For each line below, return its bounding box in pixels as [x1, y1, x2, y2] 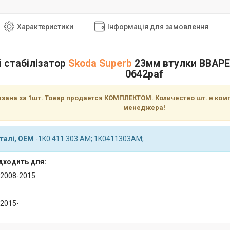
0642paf [125, 68, 163, 81]
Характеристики [17, 23, 73, 31]
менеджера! [123, 104, 165, 112]
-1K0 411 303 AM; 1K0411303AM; [34, 135, 144, 143]
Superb [99, 57, 132, 70]
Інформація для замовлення [107, 23, 208, 31]
